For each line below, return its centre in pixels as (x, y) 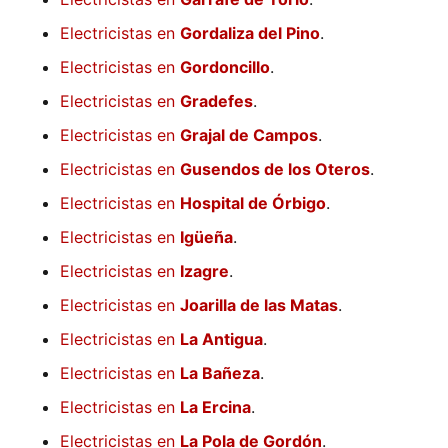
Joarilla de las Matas (259, 305)
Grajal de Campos (249, 135)
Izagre (204, 271)
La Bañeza (220, 373)
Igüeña (206, 237)
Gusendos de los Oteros (275, 169)
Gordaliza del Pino (250, 33)
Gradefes (216, 101)
